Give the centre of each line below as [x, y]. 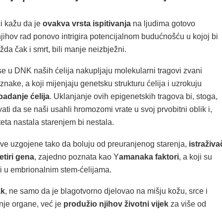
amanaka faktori [149, 157]
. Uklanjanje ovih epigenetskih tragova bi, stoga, [133, 97]
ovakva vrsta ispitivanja [85, 23]
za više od [187, 204]
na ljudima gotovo [163, 23]
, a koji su [195, 157]
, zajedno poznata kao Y [76, 157]
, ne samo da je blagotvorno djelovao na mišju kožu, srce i [106, 191]
